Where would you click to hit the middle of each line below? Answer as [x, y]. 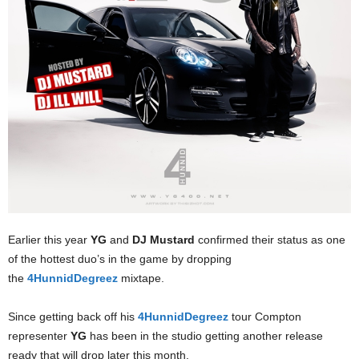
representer [39, 336]
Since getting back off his [73, 317]
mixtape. [141, 278]
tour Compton [266, 317]
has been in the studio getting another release [206, 336]
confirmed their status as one [270, 240]
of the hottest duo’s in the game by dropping [120, 259]
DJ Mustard [163, 240]
